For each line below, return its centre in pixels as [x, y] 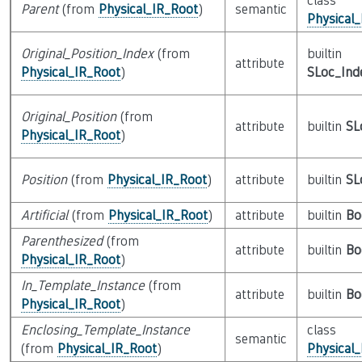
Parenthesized [61, 241]
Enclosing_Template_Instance [105, 330]
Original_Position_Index [87, 54]
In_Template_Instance [82, 286]
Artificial [44, 215]
